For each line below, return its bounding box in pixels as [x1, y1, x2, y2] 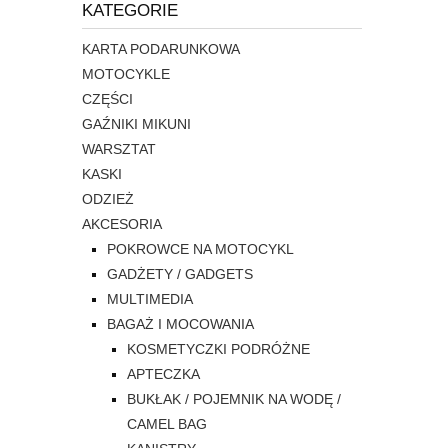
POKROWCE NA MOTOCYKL [107, 241, 294, 258]
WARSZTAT [82, 141, 156, 158]
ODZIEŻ [82, 191, 134, 208]
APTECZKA [127, 366, 200, 383]
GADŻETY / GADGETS [107, 266, 253, 283]
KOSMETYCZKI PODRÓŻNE [127, 341, 310, 358]
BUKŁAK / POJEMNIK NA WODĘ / [127, 391, 341, 408]
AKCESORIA [82, 216, 162, 233]
